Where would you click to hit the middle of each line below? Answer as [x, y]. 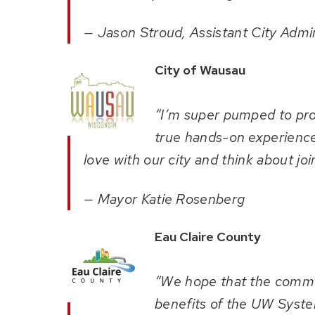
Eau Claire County [208, 237]
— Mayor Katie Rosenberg [166, 199]
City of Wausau [200, 70]
